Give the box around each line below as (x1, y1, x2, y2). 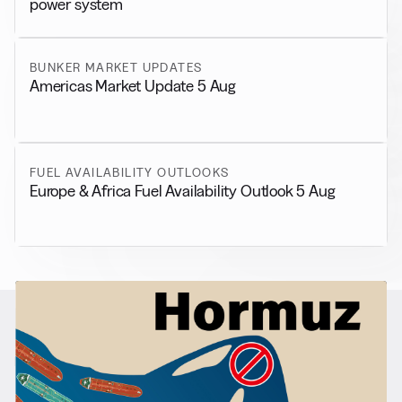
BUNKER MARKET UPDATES (30, 60, 203, 75)
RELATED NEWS (14, 354, 113, 370)
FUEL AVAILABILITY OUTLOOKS (30, 164, 230, 179)
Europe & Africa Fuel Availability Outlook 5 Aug (30, 181, 336, 199)
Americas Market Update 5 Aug (30, 77, 236, 95)
